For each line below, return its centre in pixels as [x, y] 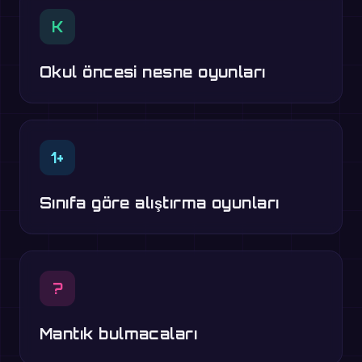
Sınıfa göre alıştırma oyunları [160, 203]
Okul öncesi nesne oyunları [153, 72]
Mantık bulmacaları [119, 334]
